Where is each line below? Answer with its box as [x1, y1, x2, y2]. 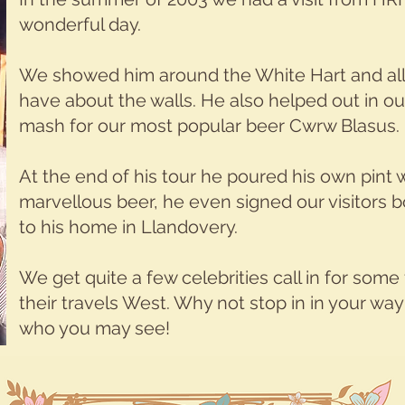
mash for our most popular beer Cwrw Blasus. [19, 115, 400, 137]
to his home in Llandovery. [19, 216, 238, 239]
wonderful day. [19, 14, 141, 36]
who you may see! [19, 317, 170, 340]
